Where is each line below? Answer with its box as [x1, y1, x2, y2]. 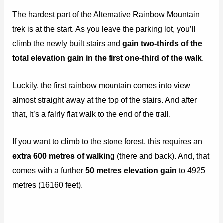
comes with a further [12, 166, 86, 175]
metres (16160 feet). [12, 180, 83, 190]
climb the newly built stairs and [12, 38, 123, 48]
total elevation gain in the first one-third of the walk [12, 53, 202, 62]
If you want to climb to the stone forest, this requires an [12, 137, 203, 146]
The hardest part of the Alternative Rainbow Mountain [12, 9, 200, 19]
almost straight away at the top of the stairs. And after [12, 95, 197, 104]
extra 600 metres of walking [12, 151, 115, 161]
